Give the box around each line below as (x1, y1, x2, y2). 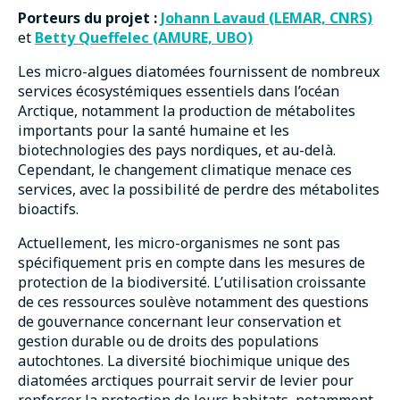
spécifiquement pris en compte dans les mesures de (18, 253, 365, 273)
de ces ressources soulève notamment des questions (18, 292, 369, 312)
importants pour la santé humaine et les (18, 121, 289, 141)
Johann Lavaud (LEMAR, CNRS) (161, 8, 372, 29)
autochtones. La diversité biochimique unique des (18, 351, 350, 371)
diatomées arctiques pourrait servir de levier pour (18, 371, 354, 391)
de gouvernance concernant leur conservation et (18, 312, 341, 332)
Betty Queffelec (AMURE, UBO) (35, 28, 253, 48)
